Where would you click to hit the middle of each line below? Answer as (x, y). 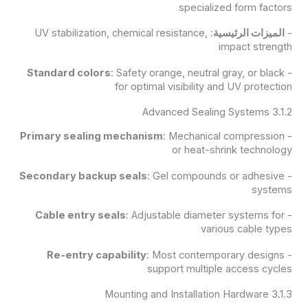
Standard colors (69, 73)
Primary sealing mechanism (92, 136)
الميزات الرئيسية (249, 33)
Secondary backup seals (84, 176)
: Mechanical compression (224, 136)
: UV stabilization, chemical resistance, (121, 33)
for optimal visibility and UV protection (204, 86)
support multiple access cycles (220, 268)
